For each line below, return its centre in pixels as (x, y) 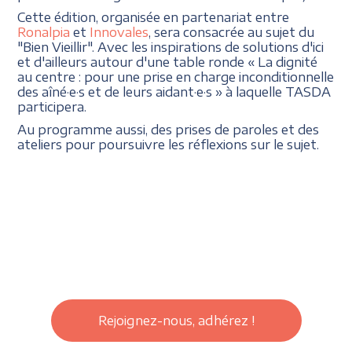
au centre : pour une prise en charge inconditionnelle (176, 76)
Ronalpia (44, 31)
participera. (52, 106)
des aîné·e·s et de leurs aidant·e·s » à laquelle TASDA (174, 91)
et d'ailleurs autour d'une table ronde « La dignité (168, 61)
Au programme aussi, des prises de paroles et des (169, 129)
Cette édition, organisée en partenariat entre (154, 16)
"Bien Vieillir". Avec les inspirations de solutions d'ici (171, 46)
